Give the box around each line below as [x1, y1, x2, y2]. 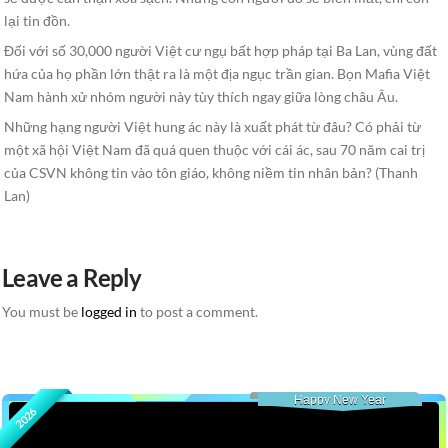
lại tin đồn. [4, 11, 71, 29]
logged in [81, 302, 138, 320]
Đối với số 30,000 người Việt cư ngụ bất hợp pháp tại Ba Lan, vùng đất [4, 41, 438, 59]
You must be [2, 302, 82, 320]
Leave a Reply [2, 262, 142, 292]
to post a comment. [137, 302, 259, 320]
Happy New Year [293, 392, 386, 407]
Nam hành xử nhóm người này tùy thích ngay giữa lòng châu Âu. [4, 87, 399, 105]
